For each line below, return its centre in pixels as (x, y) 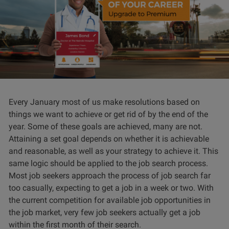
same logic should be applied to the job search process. (108, 163)
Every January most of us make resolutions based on (104, 102)
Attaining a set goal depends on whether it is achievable (109, 139)
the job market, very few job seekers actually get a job (105, 212)
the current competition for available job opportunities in (110, 200)
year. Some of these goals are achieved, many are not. (106, 126)
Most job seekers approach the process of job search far (110, 175)
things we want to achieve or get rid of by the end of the (108, 114)
